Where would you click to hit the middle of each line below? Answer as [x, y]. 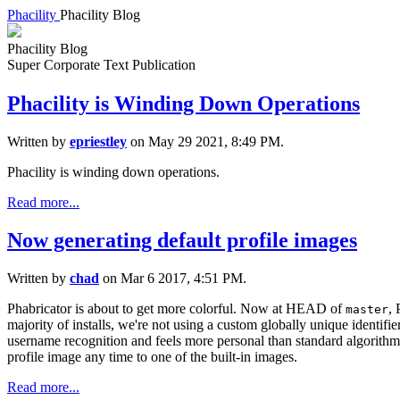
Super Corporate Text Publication [101, 65]
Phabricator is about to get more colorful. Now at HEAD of [176, 309]
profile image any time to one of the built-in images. [152, 357]
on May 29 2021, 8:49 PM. [205, 142]
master [367, 310]
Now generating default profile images [182, 241]
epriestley [98, 142]
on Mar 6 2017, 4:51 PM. [173, 279]
